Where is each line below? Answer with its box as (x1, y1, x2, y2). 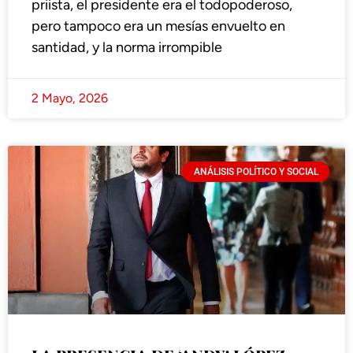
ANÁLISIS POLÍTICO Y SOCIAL (193, 166, 318, 178)
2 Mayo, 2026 (32, 91, 108, 106)
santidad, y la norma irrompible (32, 39, 222, 57)
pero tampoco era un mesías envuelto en (32, 17, 285, 35)
